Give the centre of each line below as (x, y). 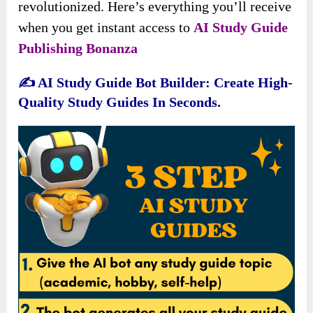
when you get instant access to (106, 28)
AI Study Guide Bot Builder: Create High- (166, 83)
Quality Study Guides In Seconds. (120, 102)
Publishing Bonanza (78, 49)
